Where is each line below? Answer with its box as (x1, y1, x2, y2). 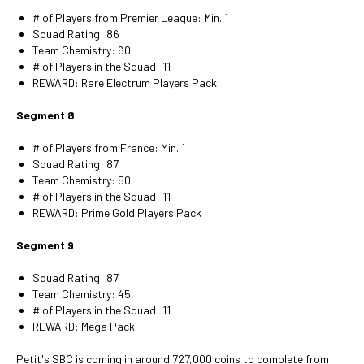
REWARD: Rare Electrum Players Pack (32, 76, 217, 89)
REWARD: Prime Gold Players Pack (32, 206, 201, 219)
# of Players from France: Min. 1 (32, 141, 185, 154)
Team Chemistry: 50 (32, 173, 131, 187)
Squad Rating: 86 (32, 27, 119, 41)
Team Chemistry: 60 (32, 43, 131, 57)
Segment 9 (16, 238, 74, 252)
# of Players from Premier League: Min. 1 (32, 11, 228, 24)
